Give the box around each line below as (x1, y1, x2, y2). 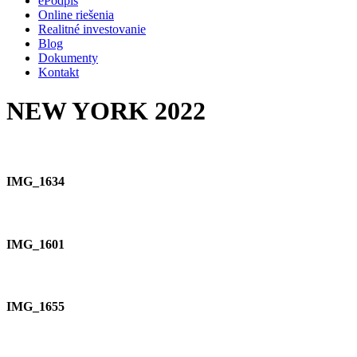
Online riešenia (38, 8, 114, 22)
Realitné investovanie (38, 22, 146, 36)
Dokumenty (38, 51, 98, 65)
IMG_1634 (6, 175, 65, 189)
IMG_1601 (6, 237, 65, 251)
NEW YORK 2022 (6, 96, 206, 126)
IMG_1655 (6, 300, 65, 314)
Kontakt (38, 65, 79, 79)
